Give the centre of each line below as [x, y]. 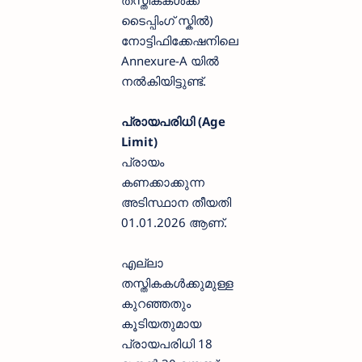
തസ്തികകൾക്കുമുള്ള [177, 283]
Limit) [139, 142]
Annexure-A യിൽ [170, 61]
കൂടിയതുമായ [161, 324]
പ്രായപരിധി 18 [167, 344]
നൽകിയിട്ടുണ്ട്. [164, 81]
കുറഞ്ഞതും [156, 303]
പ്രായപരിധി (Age [173, 122]
